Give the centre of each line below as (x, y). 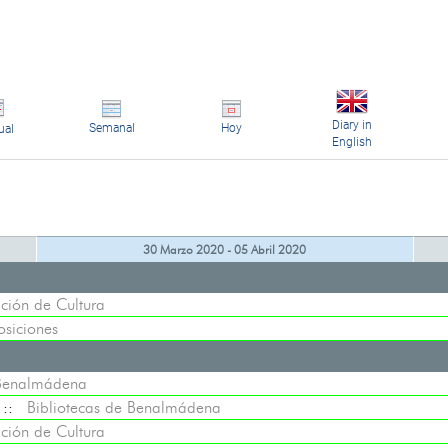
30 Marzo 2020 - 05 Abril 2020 (224, 249)
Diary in (351, 125)
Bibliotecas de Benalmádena (123, 407)
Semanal (111, 128)
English (351, 142)
